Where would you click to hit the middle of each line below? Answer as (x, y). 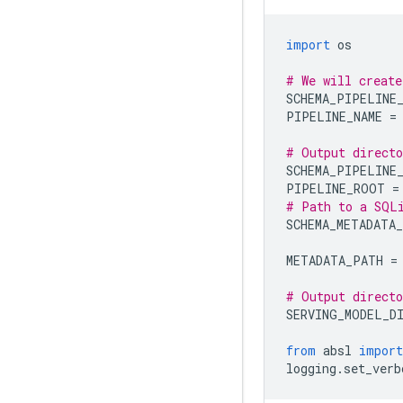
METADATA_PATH (338, 260)
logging (311, 368)
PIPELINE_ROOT (339, 188)
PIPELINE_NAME (338, 116)
